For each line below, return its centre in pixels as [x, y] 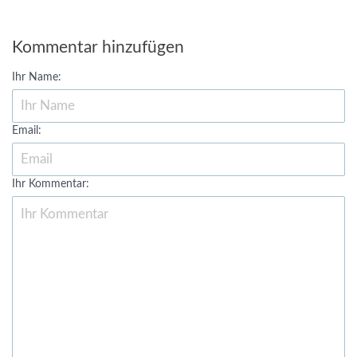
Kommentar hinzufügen [98, 47]
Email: [27, 131]
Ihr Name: [37, 77]
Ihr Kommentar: [51, 184]
